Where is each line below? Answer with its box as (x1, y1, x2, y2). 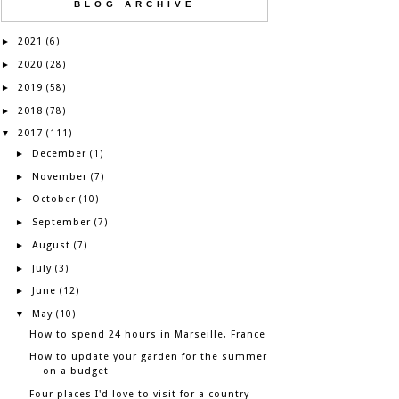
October (31, 193, 76, 206)
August (31, 239, 70, 251)
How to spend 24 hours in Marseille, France (29, 328, 266, 340)
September (31, 216, 91, 228)
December (31, 147, 86, 159)
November (31, 170, 87, 183)
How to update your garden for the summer (29, 351, 268, 363)
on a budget (43, 365, 110, 378)
